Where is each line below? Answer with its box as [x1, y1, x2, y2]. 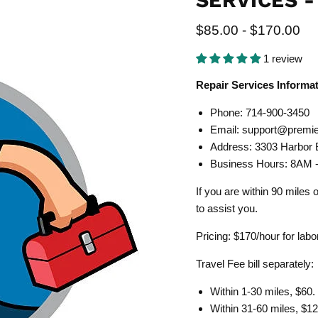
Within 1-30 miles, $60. [209, 285, 315, 297]
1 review [263, 52, 302, 65]
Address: [209, 140, 255, 153]
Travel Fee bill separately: [195, 257, 317, 270]
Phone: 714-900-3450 [209, 106, 309, 119]
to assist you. [195, 202, 258, 214]
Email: [209, 123, 242, 136]
